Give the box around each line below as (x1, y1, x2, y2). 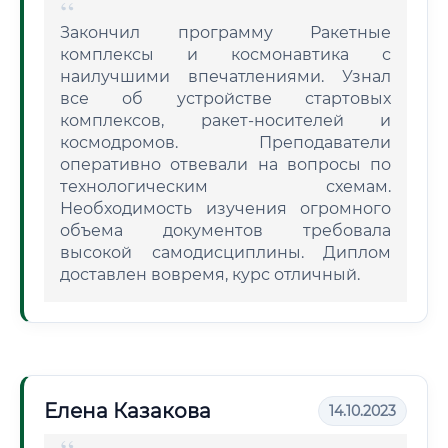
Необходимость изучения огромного (60, 199, 391, 218)
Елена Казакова (44, 399, 211, 423)
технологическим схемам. (60, 177, 391, 196)
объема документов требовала (60, 221, 391, 240)
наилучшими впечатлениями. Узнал (60, 67, 391, 86)
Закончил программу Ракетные (60, 23, 391, 42)
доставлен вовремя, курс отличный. (60, 265, 360, 284)
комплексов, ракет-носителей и (60, 111, 391, 130)
